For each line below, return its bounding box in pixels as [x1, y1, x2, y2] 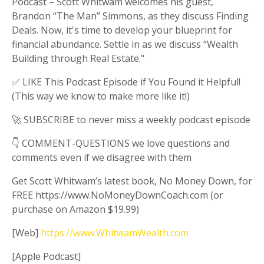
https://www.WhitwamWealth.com [41, 226, 189, 240]
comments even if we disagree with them [12, 151, 192, 164]
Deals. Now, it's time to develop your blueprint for [12, 24, 232, 37]
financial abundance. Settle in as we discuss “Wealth [12, 38, 238, 51]
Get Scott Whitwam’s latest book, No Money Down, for [12, 174, 252, 188]
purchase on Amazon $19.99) [12, 203, 139, 216]
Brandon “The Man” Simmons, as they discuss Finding [12, 9, 249, 23]
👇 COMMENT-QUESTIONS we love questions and [12, 137, 230, 150]
